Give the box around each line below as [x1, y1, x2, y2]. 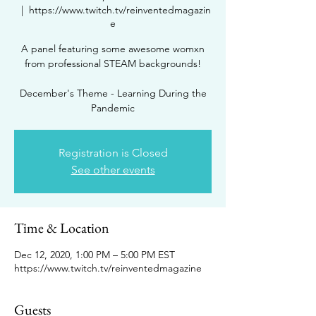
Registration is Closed [58, 146, 168, 160]
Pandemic [91, 102, 135, 115]
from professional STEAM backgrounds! [25, 57, 201, 71]
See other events [71, 163, 155, 177]
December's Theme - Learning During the [19, 87, 207, 100]
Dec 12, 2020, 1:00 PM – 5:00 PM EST [14, 248, 175, 262]
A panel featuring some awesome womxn [21, 42, 205, 56]
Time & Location [14, 219, 109, 238]
